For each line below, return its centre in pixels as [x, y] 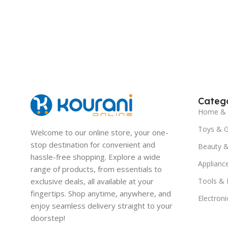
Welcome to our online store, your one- [99, 132]
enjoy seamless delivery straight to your [102, 205]
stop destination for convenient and [93, 144]
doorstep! [48, 218]
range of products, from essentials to [96, 169]
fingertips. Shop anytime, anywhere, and [101, 193]
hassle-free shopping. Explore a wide [95, 156]
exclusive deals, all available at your [92, 181]
